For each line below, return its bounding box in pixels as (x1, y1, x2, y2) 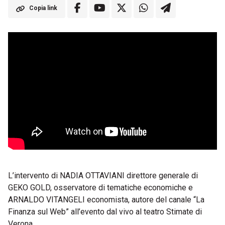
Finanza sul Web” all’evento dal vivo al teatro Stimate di (8, 207, 202, 216)
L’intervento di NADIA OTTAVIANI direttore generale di (8, 171, 198, 180)
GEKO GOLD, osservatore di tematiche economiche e (8, 183, 193, 192)
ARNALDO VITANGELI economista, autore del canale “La (8, 195, 204, 204)
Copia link (29, 5, 57, 12)
